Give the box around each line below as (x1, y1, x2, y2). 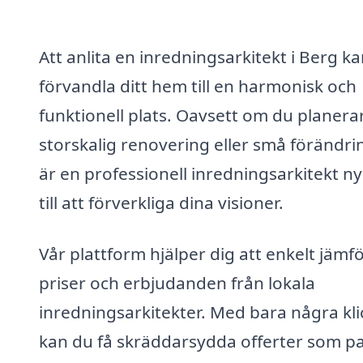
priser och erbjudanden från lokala (39, 271, 315, 295)
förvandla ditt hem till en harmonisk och (39, 74, 357, 97)
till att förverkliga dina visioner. (39, 190, 284, 214)
